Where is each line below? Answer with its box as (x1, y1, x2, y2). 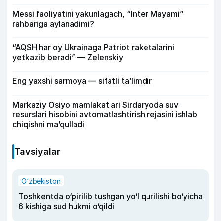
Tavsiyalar (14, 147, 60, 157)
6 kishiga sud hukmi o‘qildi (18, 201, 114, 211)
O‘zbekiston (21, 177, 61, 185)
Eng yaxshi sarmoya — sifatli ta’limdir (12, 76, 152, 86)
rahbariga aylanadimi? (12, 19, 94, 29)
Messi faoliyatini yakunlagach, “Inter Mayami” (12, 9, 184, 19)
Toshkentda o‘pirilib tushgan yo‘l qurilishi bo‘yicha (18, 191, 203, 201)
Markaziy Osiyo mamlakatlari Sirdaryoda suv (12, 100, 178, 110)
